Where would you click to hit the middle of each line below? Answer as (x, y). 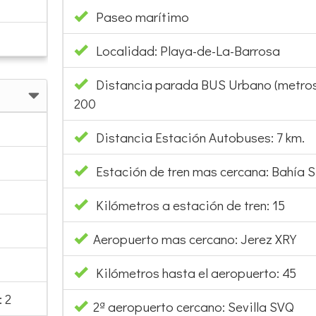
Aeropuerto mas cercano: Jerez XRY (192, 238)
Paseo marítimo (142, 16)
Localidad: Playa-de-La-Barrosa (183, 50)
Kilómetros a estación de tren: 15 (186, 205)
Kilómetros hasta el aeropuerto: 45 (192, 272)
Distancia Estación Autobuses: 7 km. (196, 137)
